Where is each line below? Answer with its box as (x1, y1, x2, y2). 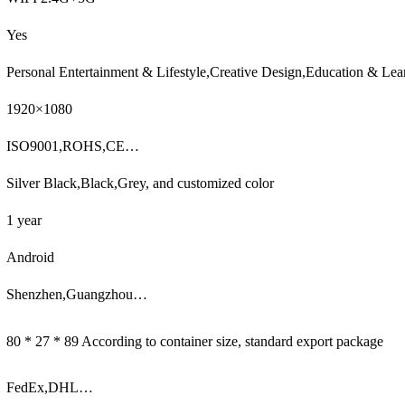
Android (6, 249, 54, 265)
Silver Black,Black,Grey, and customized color (6, 174, 274, 191)
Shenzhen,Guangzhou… (6, 286, 147, 302)
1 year (6, 212, 42, 228)
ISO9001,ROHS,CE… (6, 137, 139, 154)
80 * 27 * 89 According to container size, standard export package (6, 333, 383, 349)
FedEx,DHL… (6, 379, 93, 395)
